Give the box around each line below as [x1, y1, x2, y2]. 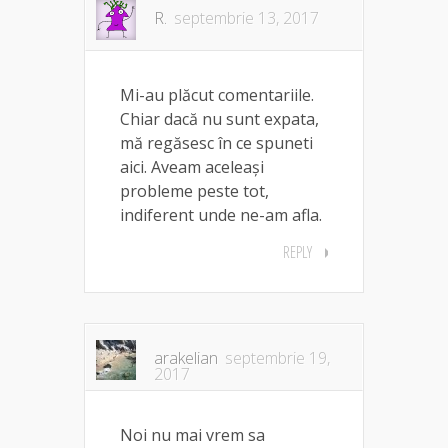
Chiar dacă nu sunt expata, [120, 107, 319, 130]
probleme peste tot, [120, 179, 269, 202]
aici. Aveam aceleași [120, 155, 264, 178]
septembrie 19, [225, 346, 330, 369]
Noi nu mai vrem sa [120, 423, 265, 446]
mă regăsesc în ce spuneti [120, 131, 313, 154]
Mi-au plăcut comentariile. [120, 83, 314, 106]
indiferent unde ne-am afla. [120, 203, 322, 226]
